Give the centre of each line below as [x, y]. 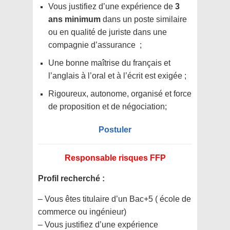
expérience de [148, 7]
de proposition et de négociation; [108, 107]
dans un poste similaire [144, 20]
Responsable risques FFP [115, 158]
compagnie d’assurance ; [95, 45]
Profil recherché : [71, 179]
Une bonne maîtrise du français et [109, 63]
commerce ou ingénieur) [82, 212]
